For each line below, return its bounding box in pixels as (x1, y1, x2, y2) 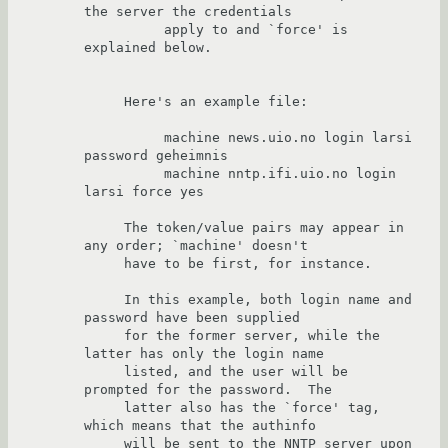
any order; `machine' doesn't (84, 238, 308, 254)
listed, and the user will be (84, 364, 124, 380)
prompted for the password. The (84, 382, 332, 398)
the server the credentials (84, 4, 292, 20)
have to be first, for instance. (84, 256, 124, 272)
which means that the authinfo (84, 418, 316, 434)
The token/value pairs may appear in (84, 220, 124, 236)
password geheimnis (84, 148, 228, 164)
